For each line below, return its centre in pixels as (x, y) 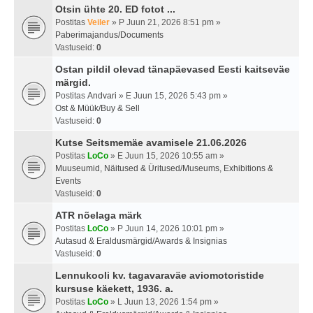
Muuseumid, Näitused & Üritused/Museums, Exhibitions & (164, 169)
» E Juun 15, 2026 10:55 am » (166, 156)
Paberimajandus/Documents (109, 35)
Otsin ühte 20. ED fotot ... (115, 9)
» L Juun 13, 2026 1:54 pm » (163, 302)
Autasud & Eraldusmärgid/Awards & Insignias (141, 241)
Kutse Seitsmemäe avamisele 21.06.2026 (151, 143)
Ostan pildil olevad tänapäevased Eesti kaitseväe (173, 70)
